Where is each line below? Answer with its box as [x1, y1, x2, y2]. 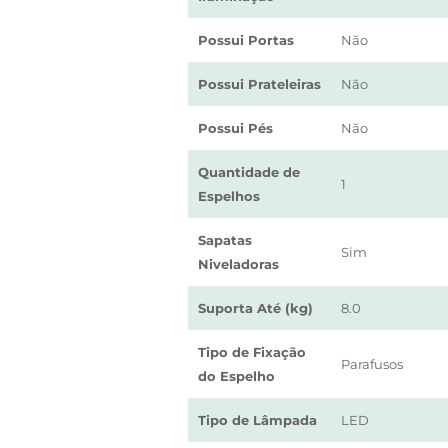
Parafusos [341, 356, 403, 372]
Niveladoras [198, 256, 279, 272]
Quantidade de [198, 164, 300, 180]
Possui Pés [198, 120, 273, 136]
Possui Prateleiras [198, 76, 321, 92]
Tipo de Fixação [198, 344, 306, 360]
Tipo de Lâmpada [198, 412, 317, 428]
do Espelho [198, 368, 275, 384]
